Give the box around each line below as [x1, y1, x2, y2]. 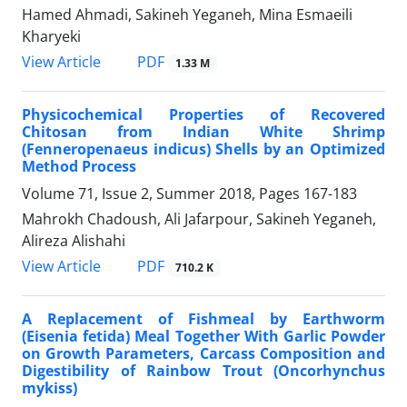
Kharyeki [22, 26, 81, 47]
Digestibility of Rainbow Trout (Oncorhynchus [22, 361, 385, 382]
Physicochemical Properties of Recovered [22, 104, 385, 125]
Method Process [22, 156, 136, 177]
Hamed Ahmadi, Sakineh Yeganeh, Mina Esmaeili [22, 5, 352, 25]
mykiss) [22, 378, 77, 399]
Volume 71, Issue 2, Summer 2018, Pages [22, 184, 303, 204]
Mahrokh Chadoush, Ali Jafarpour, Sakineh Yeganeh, [22, 209, 376, 230]
